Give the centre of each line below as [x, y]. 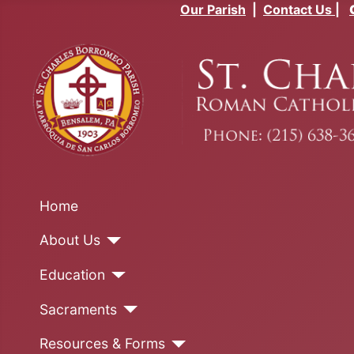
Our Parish [213, 9]
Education [72, 275]
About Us [70, 240]
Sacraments [78, 309]
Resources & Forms [102, 344]
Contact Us [299, 9]
